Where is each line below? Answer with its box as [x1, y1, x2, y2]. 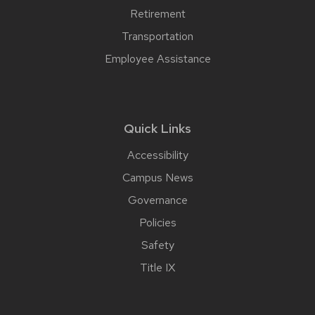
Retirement [129, 6, 186, 21]
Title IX [140, 259, 175, 275]
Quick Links [124, 120, 191, 136]
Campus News [122, 169, 193, 185]
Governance [127, 192, 188, 207]
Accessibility [127, 147, 188, 162]
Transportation [122, 28, 193, 44]
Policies [139, 214, 176, 230]
